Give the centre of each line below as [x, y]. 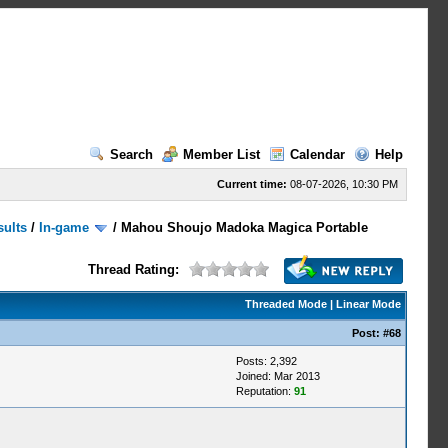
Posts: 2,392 [266, 361]
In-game [64, 227]
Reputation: [264, 391]
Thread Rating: [133, 269]
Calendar [317, 154]
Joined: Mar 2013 [277, 376]
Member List [221, 154]
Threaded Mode [285, 304]
